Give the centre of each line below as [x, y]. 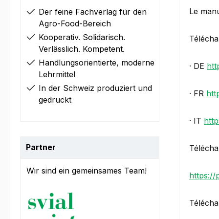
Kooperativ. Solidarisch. [82, 37]
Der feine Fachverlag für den [93, 12]
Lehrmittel [57, 75]
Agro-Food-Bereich [75, 24]
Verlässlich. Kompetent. [82, 49]
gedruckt [55, 100]
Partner [41, 147]
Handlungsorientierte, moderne [97, 63]
